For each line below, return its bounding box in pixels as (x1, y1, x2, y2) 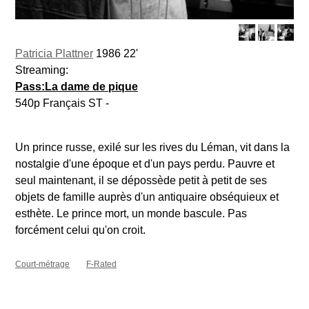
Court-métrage (15, 259, 70, 269)
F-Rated (86, 259, 117, 269)
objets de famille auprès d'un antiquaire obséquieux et (15, 190, 279, 203)
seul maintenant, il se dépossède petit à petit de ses (15, 174, 267, 186)
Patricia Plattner (15, 47, 93, 59)
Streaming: (15, 63, 68, 76)
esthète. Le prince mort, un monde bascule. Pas (15, 207, 247, 219)
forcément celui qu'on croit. (15, 223, 146, 236)
